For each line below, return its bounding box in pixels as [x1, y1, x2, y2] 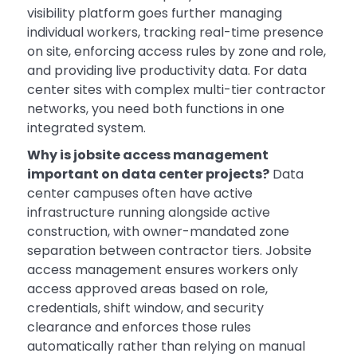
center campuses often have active [26, 184, 253, 203]
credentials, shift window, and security [26, 299, 264, 318]
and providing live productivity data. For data [26, 61, 307, 80]
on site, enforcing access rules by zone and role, [26, 42, 326, 61]
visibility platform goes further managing [26, 4, 282, 23]
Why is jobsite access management [26, 146, 269, 165]
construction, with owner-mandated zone [26, 222, 289, 241]
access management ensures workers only [26, 261, 298, 280]
